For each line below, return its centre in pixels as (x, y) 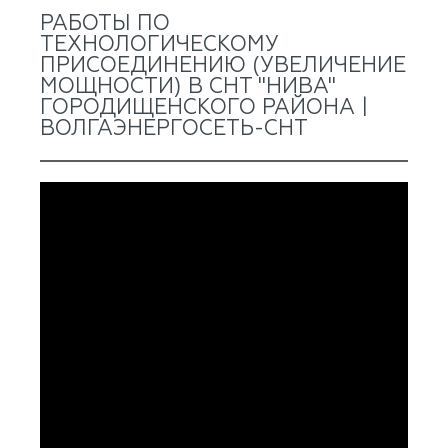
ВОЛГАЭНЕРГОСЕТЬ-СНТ (174, 129)
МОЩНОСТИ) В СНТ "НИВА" (188, 87)
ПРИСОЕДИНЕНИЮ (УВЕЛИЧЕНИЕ (223, 66)
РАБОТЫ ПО (105, 24)
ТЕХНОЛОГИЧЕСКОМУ (159, 45)
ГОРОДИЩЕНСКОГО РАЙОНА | (204, 108)
